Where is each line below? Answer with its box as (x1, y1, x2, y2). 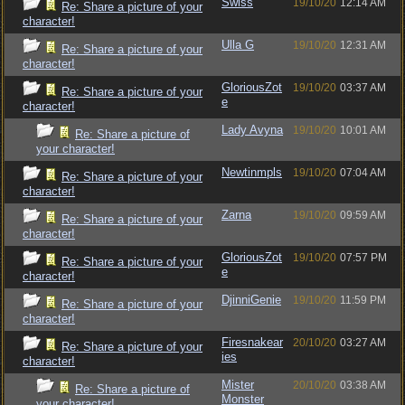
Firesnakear (221, 335, 283, 349)
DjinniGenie (221, 293, 281, 306)
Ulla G (221, 38, 254, 52)
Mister (221, 378, 254, 391)
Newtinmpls (221, 165, 282, 179)
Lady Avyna (221, 123, 283, 137)
